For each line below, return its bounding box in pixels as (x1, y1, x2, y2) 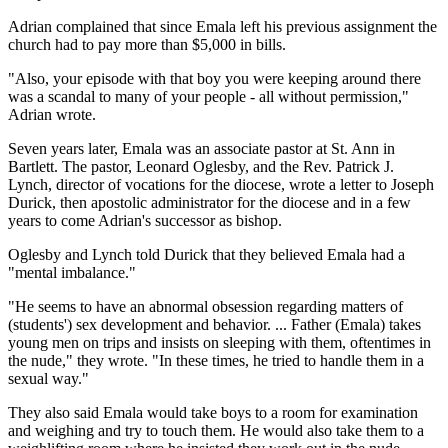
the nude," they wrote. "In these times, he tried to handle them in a (8, 352, 424, 370)
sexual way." (8, 370, 89, 388)
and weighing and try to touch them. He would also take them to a (8, 422, 424, 440)
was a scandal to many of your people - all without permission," (8, 88, 409, 106)
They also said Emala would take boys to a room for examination (8, 404, 418, 422)
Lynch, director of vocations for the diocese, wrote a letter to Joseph (8, 176, 434, 194)
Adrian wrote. (8, 106, 96, 124)
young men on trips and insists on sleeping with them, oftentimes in (8, 334, 431, 352)
